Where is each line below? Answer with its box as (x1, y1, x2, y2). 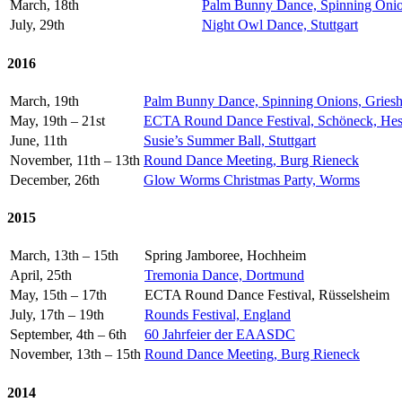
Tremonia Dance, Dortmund (144, 267, 304, 284)
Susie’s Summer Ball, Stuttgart (144, 132, 316, 148)
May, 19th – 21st (10, 112, 105, 128)
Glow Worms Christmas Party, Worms (144, 171, 360, 188)
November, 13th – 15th (10, 346, 141, 363)
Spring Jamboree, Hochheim (144, 248, 306, 264)
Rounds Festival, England (144, 307, 291, 323)
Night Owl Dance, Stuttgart (202, 17, 358, 33)
